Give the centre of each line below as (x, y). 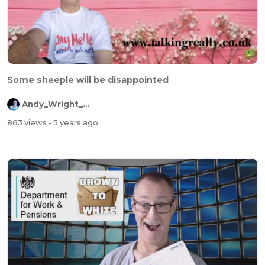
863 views (28, 123)
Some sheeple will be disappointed (88, 80)
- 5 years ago (73, 123)
